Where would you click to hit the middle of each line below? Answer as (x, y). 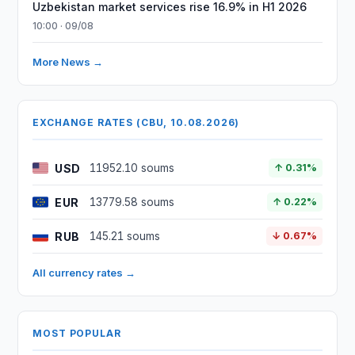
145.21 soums (125, 236)
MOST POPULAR (77, 333)
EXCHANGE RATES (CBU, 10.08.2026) (136, 122)
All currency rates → (84, 273)
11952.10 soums (132, 168)
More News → (68, 62)
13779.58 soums (132, 202)
